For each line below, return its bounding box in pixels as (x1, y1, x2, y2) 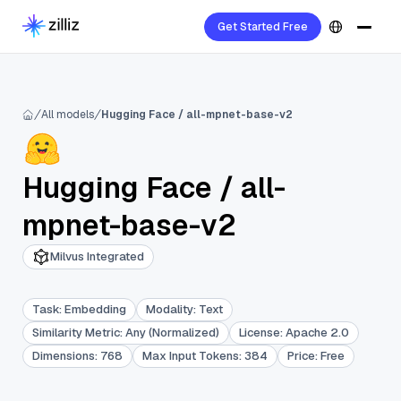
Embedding (64, 302, 126, 317)
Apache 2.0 (286, 325, 349, 340)
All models (41, 107, 94, 122)
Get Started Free (218, 20, 308, 34)
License (239, 325, 280, 340)
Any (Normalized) (125, 325, 219, 340)
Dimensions (32, 348, 95, 363)
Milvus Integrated (50, 249, 144, 264)
